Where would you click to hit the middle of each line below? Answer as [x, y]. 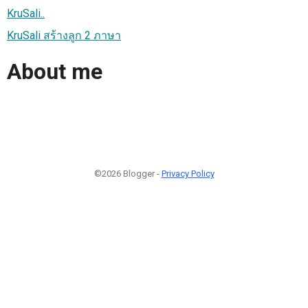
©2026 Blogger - [128, 173]
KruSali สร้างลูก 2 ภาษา [64, 35]
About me [55, 72]
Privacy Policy [188, 173]
